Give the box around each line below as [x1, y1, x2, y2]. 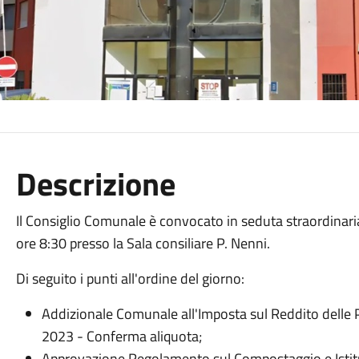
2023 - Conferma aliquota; [41, 325, 202, 347]
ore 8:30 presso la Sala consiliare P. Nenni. [15, 232, 270, 254]
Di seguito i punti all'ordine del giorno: [15, 268, 244, 289]
